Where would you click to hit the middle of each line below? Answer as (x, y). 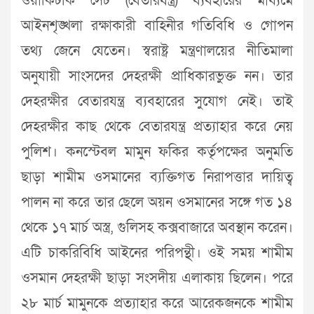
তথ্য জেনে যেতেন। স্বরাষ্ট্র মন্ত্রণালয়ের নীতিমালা (157, 52)
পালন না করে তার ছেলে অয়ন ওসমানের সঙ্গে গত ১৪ (157, 203)
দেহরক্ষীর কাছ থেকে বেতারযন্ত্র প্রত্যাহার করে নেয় (157, 127)
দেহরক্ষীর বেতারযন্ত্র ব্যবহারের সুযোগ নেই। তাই (157, 102)
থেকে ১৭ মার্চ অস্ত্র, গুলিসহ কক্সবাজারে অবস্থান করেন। (157, 228)
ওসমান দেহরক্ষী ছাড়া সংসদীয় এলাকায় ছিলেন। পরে (157, 279)
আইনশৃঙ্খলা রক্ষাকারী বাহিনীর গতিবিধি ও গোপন (157, 26)
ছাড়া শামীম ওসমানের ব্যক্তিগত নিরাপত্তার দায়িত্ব (157, 178)
